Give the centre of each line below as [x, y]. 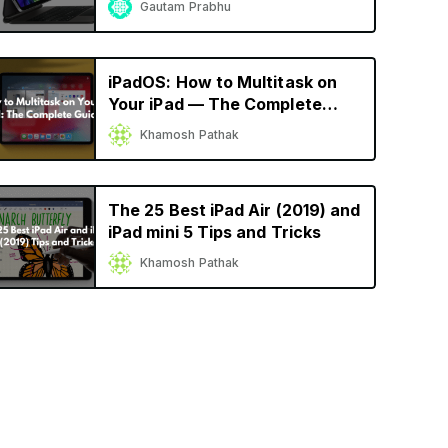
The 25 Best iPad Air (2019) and [234, 210]
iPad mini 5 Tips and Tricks [214, 232]
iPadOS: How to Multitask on [222, 82]
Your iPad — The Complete [215, 104]
